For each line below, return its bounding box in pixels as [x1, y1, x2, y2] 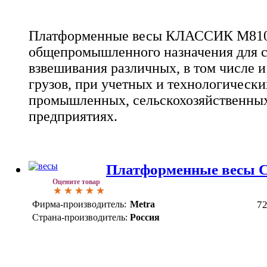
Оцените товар [52, 178, 100, 187]
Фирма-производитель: [32, 199, 126, 210]
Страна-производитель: [32, 212, 128, 223]
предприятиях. [29, 108, 117, 124]
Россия [130, 212, 160, 223]
